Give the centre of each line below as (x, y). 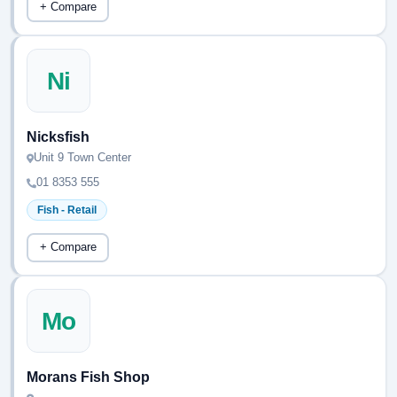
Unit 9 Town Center (82, 157)
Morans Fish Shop (88, 377)
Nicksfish (58, 137)
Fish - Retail (67, 210)
